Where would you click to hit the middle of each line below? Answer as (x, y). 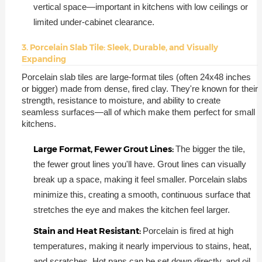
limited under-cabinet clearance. (94, 22)
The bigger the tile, (210, 149)
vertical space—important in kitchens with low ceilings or (140, 7)
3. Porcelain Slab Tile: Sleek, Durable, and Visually (120, 47)
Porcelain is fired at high (188, 231)
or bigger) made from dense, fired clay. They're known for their (139, 88)
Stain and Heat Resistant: (88, 231)
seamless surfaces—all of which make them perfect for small (138, 112)
